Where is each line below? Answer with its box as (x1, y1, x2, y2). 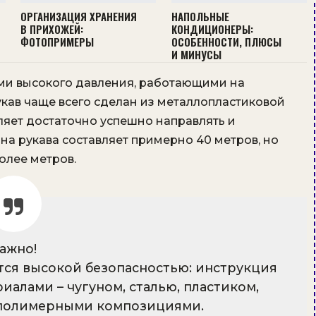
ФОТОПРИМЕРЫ (20, 34, 94, 50)
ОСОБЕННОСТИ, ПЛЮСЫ (171, 34, 281, 50)
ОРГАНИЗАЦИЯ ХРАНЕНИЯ (20, 8, 137, 25)
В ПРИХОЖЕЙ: (20, 21, 83, 37)
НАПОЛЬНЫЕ (171, 8, 229, 25)
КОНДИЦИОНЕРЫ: (171, 21, 253, 37)
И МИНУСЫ (171, 47, 221, 63)
